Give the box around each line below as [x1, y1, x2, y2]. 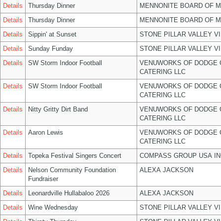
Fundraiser [28, 175, 58, 183]
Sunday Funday [28, 45, 73, 52]
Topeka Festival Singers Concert [28, 152, 121, 159]
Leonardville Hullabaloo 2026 [28, 189, 110, 197]
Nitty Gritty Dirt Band [28, 106, 88, 113]
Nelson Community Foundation [28, 166, 116, 174]
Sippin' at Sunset [28, 31, 76, 38]
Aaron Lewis [28, 129, 63, 136]
